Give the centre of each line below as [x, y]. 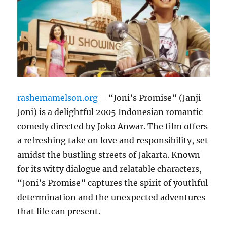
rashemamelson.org [58, 98]
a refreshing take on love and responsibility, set [113, 141]
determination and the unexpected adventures [111, 197]
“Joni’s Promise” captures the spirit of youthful [113, 183]
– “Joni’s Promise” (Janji [149, 98]
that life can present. [59, 212]
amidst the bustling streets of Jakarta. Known [109, 155]
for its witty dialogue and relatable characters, [110, 169]
